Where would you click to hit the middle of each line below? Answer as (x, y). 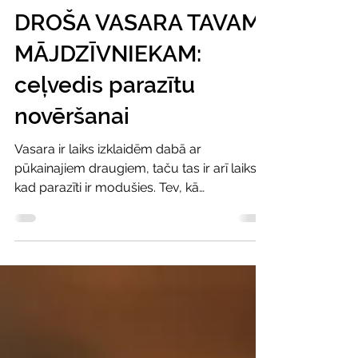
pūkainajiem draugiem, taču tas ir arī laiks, (137, 187)
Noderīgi (36, 10)
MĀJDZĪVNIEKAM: (108, 73)
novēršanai (72, 135)
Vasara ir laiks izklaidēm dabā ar (108, 168)
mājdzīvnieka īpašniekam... (91, 226)
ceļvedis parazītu (105, 104)
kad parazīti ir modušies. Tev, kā (107, 207)
